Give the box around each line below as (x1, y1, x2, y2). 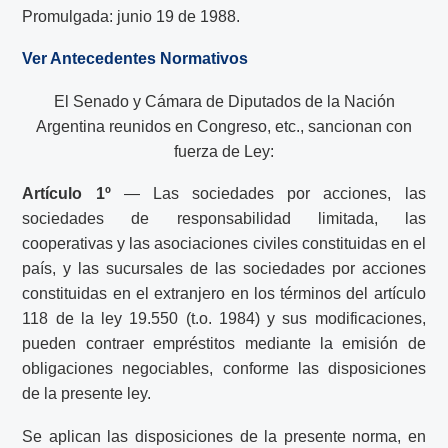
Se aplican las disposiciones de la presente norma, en (22, 427, 426, 445)
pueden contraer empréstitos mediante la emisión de (22, 335, 426, 353)
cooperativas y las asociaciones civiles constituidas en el (22, 235, 426, 253)
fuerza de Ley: (174, 142, 274, 160)
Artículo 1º (22, 185, 111, 203)
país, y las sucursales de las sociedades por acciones (22, 260, 426, 278)
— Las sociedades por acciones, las (110, 185, 426, 203)
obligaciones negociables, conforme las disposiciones (22, 360, 426, 378)
